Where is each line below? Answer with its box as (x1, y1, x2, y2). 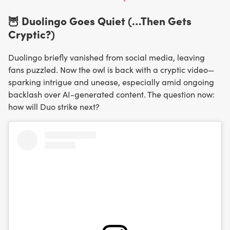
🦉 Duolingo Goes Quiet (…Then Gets (8, 13, 191, 28)
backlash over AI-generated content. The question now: (8, 89, 215, 100)
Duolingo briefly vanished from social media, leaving (8, 52, 205, 63)
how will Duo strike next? (8, 101, 100, 112)
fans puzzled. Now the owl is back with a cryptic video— (8, 64, 215, 75)
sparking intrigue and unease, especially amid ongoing (8, 76, 214, 88)
